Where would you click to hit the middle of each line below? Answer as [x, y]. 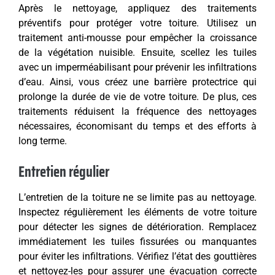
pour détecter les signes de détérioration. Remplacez [137, 227]
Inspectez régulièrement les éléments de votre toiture [137, 212]
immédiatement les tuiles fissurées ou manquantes [137, 242]
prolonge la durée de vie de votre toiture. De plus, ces [137, 97]
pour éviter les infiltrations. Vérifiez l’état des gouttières [137, 257]
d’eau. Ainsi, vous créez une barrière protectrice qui [137, 82]
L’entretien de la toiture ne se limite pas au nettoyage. [137, 198]
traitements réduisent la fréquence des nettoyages [137, 112]
